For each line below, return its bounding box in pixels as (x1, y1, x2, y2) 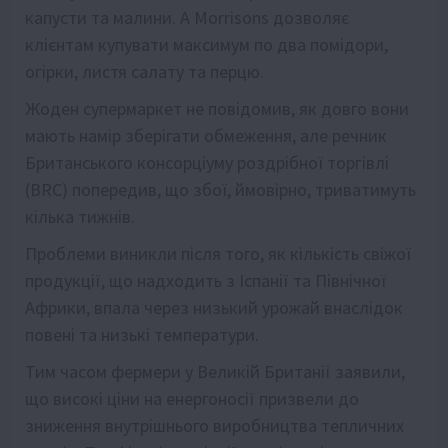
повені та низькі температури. (25, 323, 259, 347)
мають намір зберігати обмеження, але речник (25, 124, 387, 148)
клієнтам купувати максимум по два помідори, (25, 33, 388, 57)
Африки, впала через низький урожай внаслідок (25, 296, 403, 320)
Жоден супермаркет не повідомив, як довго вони (25, 97, 409, 121)
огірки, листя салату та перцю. (25, 60, 264, 84)
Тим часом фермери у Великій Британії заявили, (25, 360, 405, 384)
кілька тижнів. (25, 205, 135, 229)
